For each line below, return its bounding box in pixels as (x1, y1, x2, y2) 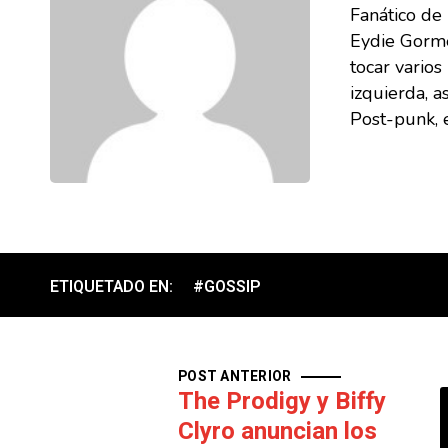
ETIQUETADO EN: (50, 275, 174, 299)
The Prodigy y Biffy (178, 384, 386, 419)
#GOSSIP (193, 275, 262, 299)
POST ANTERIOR (178, 366, 292, 387)
